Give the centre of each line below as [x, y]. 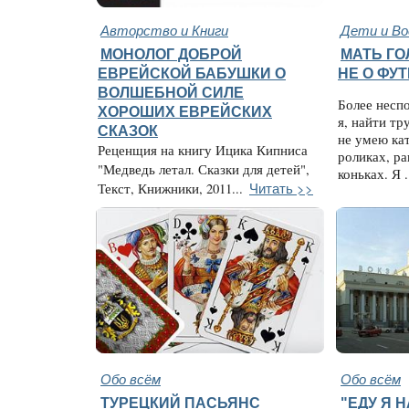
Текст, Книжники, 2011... [170, 189]
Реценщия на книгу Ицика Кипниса [203, 150]
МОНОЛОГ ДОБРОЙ [171, 54]
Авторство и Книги [164, 30]
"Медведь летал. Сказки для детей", [204, 169]
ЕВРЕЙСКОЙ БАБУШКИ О [192, 73]
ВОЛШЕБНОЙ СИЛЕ [171, 92]
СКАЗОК [128, 131]
